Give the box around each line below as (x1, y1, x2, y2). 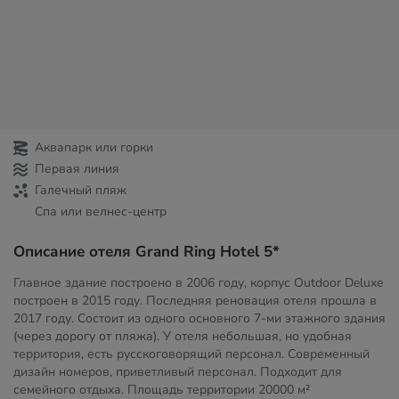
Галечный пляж (35, 182, 126, 199)
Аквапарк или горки (35, 139, 153, 156)
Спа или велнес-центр (35, 203, 167, 220)
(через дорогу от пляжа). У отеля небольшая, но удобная (13, 328, 352, 345)
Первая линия (35, 160, 119, 177)
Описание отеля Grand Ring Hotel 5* (13, 241, 280, 262)
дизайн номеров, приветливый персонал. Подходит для (13, 363, 342, 380)
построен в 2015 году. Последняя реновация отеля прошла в (13, 292, 377, 309)
